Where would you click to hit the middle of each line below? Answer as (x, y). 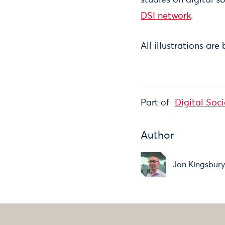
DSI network (166, 16)
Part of (155, 103)
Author (158, 136)
